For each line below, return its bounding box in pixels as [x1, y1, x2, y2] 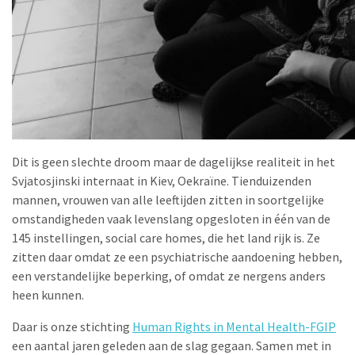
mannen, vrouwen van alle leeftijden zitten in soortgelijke [12, 192, 324, 208]
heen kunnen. [12, 287, 84, 303]
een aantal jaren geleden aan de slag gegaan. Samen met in [12, 338, 331, 353]
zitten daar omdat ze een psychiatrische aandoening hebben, [12, 249, 342, 265]
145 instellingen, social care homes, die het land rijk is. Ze [12, 230, 320, 246]
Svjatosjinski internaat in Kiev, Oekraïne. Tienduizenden [12, 173, 311, 189]
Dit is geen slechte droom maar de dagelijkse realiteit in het [12, 154, 335, 170]
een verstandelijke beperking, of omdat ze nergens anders [12, 268, 326, 284]
